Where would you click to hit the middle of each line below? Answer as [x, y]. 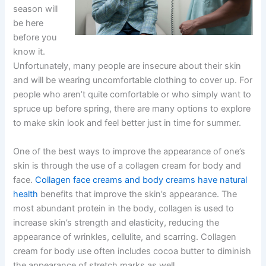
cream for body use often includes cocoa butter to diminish [132, 251]
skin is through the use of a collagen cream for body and [127, 166]
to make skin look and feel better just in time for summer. [127, 123]
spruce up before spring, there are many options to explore [132, 109]
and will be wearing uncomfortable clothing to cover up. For [133, 80]
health [26, 194]
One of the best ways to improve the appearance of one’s [129, 152]
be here [28, 23]
